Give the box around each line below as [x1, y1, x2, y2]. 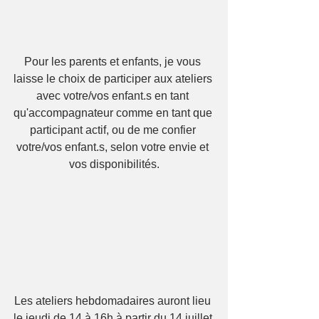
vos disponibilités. [68, 158, 159, 171]
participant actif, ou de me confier [29, 124, 199, 137]
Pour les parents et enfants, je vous [24, 56, 204, 68]
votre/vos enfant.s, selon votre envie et [16, 141, 211, 154]
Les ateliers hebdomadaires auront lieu [14, 295, 214, 308]
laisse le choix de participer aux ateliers [13, 73, 215, 85]
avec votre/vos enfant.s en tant [36, 90, 192, 103]
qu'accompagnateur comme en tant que [13, 107, 215, 120]
